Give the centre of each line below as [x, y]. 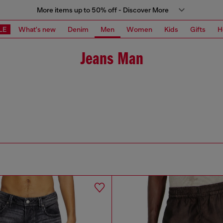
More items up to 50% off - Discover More [103, 10]
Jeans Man [111, 60]
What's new [37, 29]
